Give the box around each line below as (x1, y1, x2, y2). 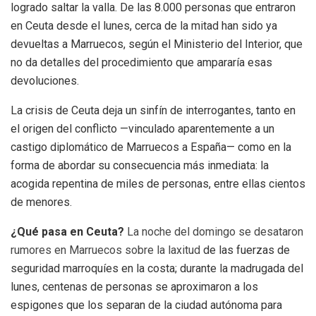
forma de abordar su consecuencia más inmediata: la (11, 159, 269, 173)
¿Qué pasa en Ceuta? (11, 225, 127, 239)
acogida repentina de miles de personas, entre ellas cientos (11, 177, 305, 191)
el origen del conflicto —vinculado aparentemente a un (11, 122, 274, 136)
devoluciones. (11, 74, 79, 88)
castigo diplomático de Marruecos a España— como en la (11, 140, 291, 154)
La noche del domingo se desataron (127, 225, 303, 239)
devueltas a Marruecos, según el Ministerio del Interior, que (11, 37, 303, 51)
